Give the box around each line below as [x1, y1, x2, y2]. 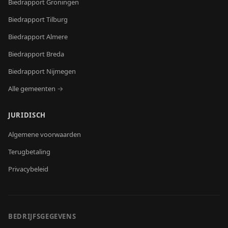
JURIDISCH [8, 110, 46, 120]
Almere [46, 32, 68, 41]
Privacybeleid [8, 164, 48, 174]
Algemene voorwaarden [8, 130, 81, 139]
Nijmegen [46, 67, 76, 76]
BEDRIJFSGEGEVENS [8, 212, 76, 221]
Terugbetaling [8, 147, 50, 156]
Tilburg [46, 15, 68, 24]
